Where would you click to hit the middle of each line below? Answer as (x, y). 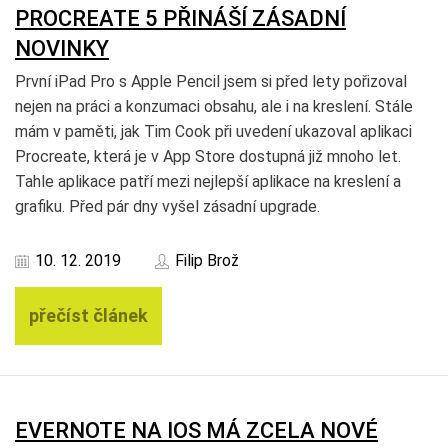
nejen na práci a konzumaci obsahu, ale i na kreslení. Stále (214, 106)
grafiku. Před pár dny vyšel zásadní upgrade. (167, 206)
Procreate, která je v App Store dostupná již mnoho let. (208, 156)
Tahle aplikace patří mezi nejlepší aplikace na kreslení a (208, 181)
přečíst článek (88, 315)
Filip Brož (207, 260)
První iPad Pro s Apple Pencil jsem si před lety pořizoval (211, 81)
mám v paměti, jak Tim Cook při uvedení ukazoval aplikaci (213, 131)
